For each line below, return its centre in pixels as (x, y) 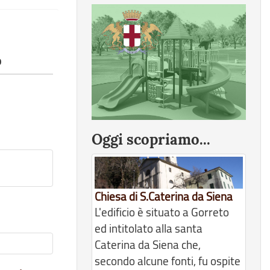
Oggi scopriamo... (151, 140)
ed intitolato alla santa (149, 229)
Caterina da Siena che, (148, 245)
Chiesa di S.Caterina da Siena (164, 197)
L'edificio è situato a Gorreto (162, 212)
